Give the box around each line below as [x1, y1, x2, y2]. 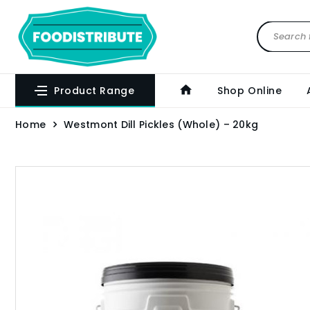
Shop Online [217, 84, 282, 98]
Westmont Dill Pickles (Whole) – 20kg [64, 118, 259, 131]
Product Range [54, 84, 135, 98]
